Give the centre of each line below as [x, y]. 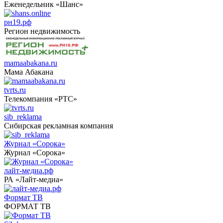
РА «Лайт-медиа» [34, 179]
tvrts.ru [15, 90]
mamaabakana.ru [31, 63]
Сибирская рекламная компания [58, 125]
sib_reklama [23, 116]
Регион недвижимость [42, 31]
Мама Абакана [29, 72]
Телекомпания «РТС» [41, 99]
